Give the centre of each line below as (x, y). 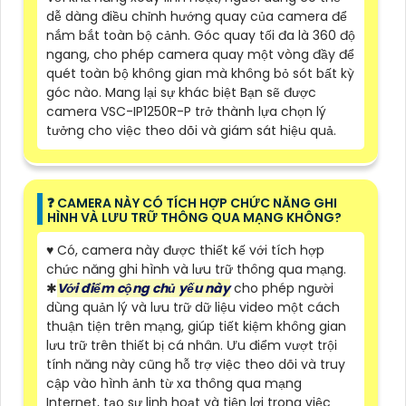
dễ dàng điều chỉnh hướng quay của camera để (197, 16)
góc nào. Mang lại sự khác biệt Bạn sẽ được (181, 92)
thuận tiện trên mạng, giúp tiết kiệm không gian (196, 326)
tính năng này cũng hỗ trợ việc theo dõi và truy (196, 364)
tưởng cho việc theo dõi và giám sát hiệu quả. (191, 130)
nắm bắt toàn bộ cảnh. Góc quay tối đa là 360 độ (201, 35)
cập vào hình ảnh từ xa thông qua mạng (174, 383)
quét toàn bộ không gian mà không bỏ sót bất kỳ (200, 73)
